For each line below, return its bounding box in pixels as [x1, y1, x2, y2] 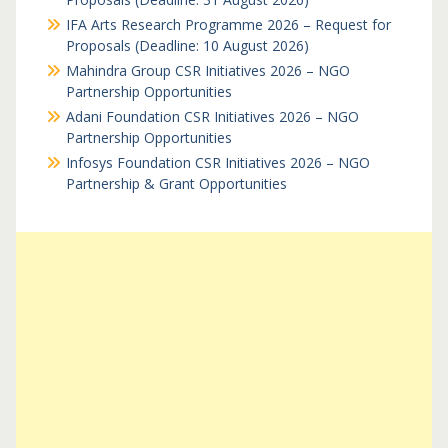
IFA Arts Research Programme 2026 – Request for [65, 15, 391, 34]
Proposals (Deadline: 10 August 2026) [65, 36, 309, 55]
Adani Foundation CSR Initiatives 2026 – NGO [65, 107, 359, 126]
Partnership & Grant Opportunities [65, 174, 287, 193]
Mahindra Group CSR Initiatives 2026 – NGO [65, 61, 350, 80]
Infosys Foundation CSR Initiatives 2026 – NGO [65, 153, 370, 172]
